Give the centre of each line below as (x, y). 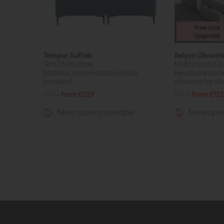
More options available (95, 113)
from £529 (78, 95)
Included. (58, 82)
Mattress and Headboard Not (90, 73)
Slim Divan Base (68, 64)
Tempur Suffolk (68, 55)
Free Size (207, 28)
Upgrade (207, 36)
